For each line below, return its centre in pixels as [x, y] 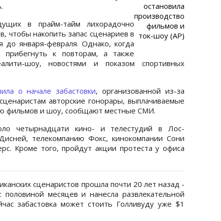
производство [159, 16]
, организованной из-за [140, 91]
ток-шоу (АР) [162, 35]
